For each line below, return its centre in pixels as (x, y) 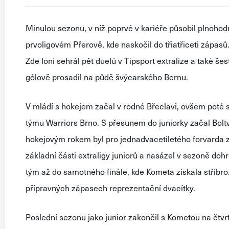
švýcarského (139, 77)
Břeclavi (162, 106)
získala (189, 171)
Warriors (62, 122)
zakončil (144, 217)
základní (41, 155)
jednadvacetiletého (155, 139)
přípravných (48, 188)
